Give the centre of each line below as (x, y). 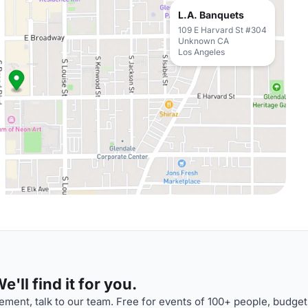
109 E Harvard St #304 (222, 30)
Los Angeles (201, 52)
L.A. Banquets (211, 15)
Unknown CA (203, 41)
